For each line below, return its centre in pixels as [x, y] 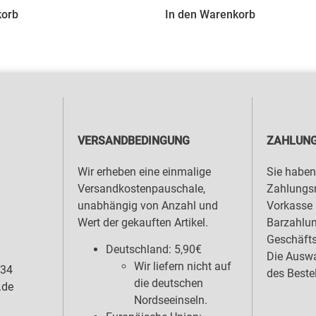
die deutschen [168, 284]
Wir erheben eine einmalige [144, 171]
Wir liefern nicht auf [182, 267]
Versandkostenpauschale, [141, 188]
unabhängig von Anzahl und [147, 205]
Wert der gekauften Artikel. [142, 222]
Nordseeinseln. [170, 300]
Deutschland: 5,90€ [153, 250]
